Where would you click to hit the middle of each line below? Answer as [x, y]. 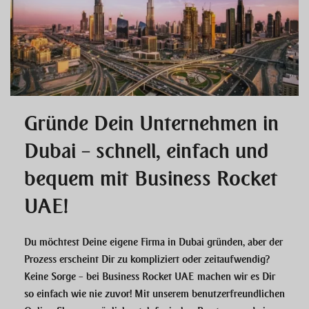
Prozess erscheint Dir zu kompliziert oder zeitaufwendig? [147, 260]
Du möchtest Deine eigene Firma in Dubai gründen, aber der [153, 242]
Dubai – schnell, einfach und [146, 151]
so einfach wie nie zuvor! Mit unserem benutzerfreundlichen [154, 294]
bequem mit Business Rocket [151, 179]
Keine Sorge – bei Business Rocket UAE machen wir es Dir [150, 277]
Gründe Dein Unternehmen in [151, 124]
